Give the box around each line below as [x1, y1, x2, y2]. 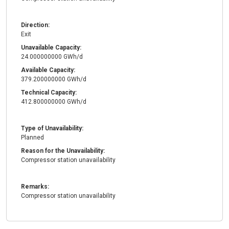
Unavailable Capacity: [21, 44, 81, 52]
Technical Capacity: [21, 89, 77, 97]
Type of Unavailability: [21, 125, 83, 132]
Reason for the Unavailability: [21, 147, 105, 155]
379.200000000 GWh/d [21, 76, 86, 83]
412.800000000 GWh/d [21, 98, 86, 106]
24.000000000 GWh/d [21, 53, 83, 61]
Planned [21, 134, 44, 142]
